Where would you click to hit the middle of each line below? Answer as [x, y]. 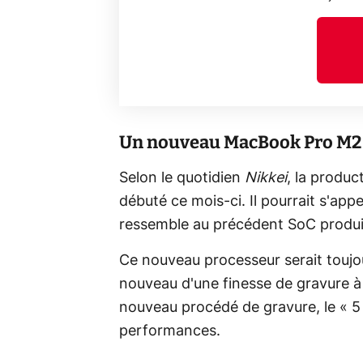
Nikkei [266, 179]
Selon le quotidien [182, 179]
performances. [170, 332]
